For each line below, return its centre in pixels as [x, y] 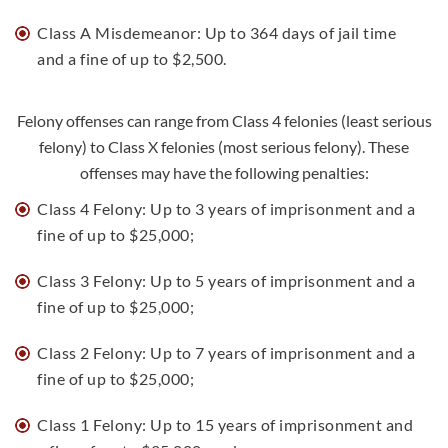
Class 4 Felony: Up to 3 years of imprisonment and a [226, 208]
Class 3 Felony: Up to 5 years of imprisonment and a [226, 280]
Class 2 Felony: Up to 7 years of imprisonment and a [226, 352]
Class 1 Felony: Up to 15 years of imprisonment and [225, 424]
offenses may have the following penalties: [224, 172]
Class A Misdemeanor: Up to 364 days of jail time [216, 32]
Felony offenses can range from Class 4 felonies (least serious [224, 120]
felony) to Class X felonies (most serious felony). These [224, 146]
